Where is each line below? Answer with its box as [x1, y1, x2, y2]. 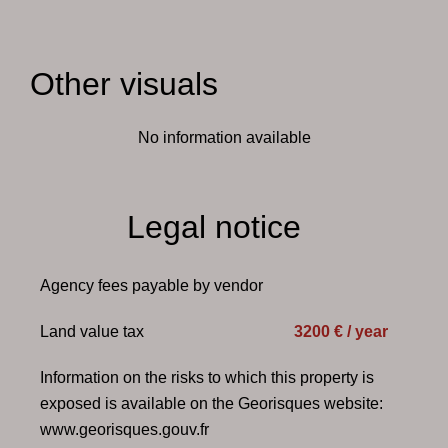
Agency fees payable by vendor [40, 277, 263, 294]
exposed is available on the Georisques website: [40, 395, 383, 412]
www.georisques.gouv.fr [40, 421, 209, 438]
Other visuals [30, 66, 218, 102]
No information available [137, 129, 311, 146]
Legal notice [127, 209, 301, 245]
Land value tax [40, 323, 144, 340]
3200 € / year [294, 323, 388, 340]
